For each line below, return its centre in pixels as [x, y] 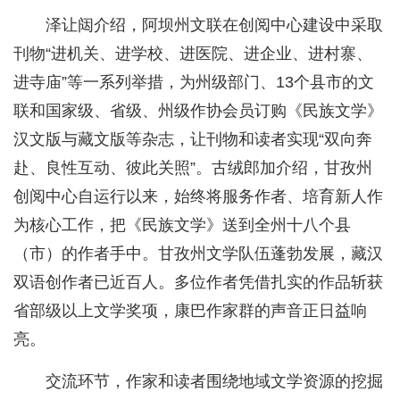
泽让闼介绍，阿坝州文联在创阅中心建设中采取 [214, 25]
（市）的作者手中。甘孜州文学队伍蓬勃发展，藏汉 [198, 253]
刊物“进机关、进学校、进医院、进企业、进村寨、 [193, 53]
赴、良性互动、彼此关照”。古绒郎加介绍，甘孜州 [193, 167]
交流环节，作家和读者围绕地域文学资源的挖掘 [214, 381]
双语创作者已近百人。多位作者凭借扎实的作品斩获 [198, 282]
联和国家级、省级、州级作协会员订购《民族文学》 [198, 110]
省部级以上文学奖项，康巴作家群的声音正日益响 [190, 310]
